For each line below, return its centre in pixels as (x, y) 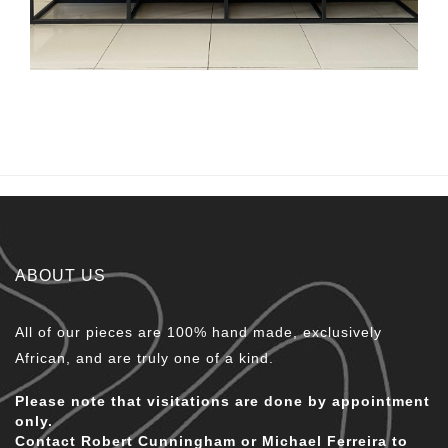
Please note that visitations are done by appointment (222, 401)
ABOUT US (60, 276)
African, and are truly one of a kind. (144, 358)
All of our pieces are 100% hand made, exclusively (198, 332)
